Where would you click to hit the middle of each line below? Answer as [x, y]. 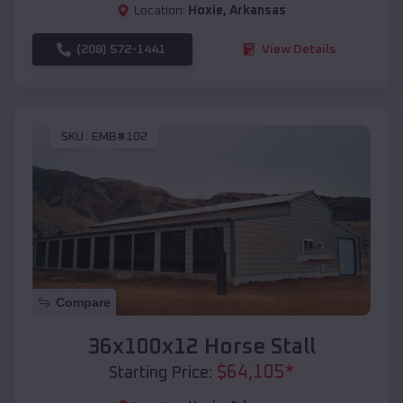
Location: [160, 10]
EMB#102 [120, 137]
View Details [299, 49]
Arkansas [258, 10]
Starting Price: [161, 373]
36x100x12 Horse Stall [201, 347]
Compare [83, 302]
